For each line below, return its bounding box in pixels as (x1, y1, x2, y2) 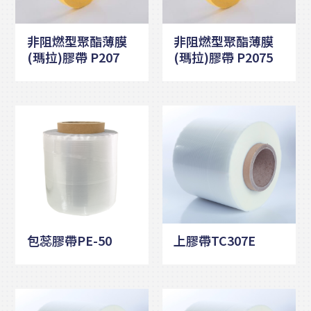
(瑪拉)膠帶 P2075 (174, 48, 274, 67)
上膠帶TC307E (174, 231, 256, 250)
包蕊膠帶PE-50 (26, 231, 112, 250)
